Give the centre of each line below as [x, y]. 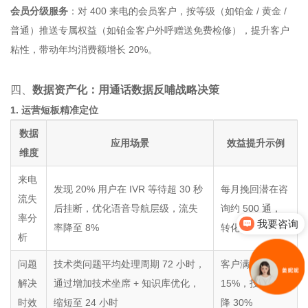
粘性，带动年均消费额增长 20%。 [84, 49]
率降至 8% [76, 228]
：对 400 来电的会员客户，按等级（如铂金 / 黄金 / [177, 11]
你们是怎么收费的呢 [252, 229]
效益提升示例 [255, 143]
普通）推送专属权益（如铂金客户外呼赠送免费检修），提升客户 [150, 30]
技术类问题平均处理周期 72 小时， [129, 264]
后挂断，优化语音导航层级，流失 [126, 208]
